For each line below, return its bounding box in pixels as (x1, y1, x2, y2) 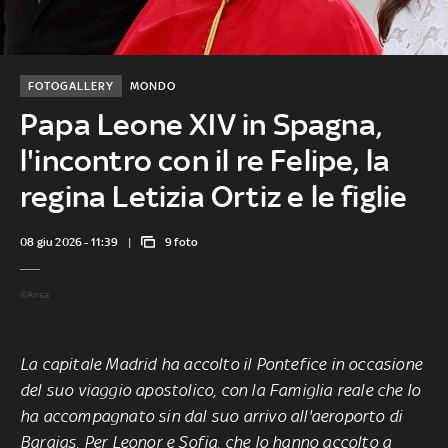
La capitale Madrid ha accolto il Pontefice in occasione (20, 353, 423, 374)
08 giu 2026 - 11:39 (19, 234, 118, 249)
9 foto (165, 234, 199, 249)
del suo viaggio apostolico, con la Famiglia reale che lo (20, 379, 421, 400)
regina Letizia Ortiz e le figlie (19, 178, 408, 214)
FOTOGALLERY (27, 78, 114, 93)
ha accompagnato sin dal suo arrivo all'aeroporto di (20, 405, 403, 426)
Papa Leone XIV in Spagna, (19, 106, 382, 142)
